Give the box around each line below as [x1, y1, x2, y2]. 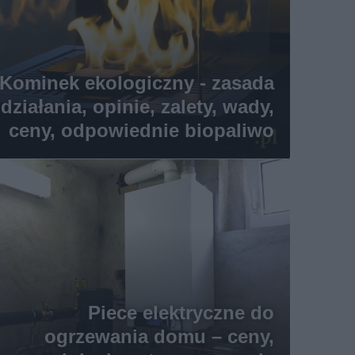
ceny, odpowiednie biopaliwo [8, 119, 274, 142]
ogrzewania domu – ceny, [44, 325, 274, 348]
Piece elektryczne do [87, 301, 274, 324]
